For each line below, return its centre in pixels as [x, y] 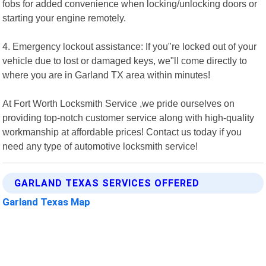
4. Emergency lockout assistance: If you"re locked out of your [130, 46]
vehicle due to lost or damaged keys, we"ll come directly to [125, 60]
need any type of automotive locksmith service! [100, 146]
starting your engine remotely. [64, 18]
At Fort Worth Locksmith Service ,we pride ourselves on [119, 103]
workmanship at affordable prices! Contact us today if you [122, 132]
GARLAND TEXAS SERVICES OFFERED [107, 183]
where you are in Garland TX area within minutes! [107, 75]
